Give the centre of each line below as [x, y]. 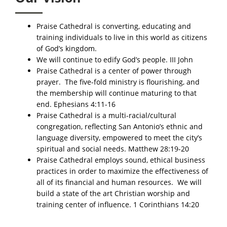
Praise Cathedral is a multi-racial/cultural [106, 115]
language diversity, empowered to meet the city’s [119, 137]
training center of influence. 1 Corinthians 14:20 [118, 204]
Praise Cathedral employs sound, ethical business [121, 160]
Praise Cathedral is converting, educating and [114, 26]
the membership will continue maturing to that [117, 93]
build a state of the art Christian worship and [113, 193]
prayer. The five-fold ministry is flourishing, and [118, 82]
